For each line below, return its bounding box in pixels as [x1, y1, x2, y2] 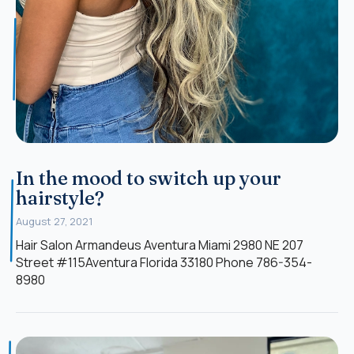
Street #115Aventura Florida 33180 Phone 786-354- [16, 253, 312, 271]
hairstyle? [16, 186, 104, 209]
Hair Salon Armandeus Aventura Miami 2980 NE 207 [16, 235, 303, 254]
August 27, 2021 [16, 213, 92, 228]
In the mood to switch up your [16, 166, 281, 190]
